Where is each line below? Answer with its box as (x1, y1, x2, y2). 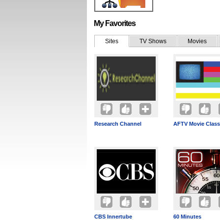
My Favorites (94, 19, 136, 27)
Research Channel (94, 121, 141, 127)
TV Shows (139, 38, 166, 45)
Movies (188, 38, 207, 45)
